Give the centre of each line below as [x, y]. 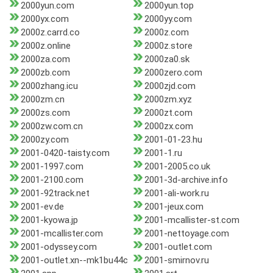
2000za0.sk [167, 59]
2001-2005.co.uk [177, 167]
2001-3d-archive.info [186, 180]
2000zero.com [173, 73]
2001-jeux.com [174, 207]
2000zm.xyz [168, 100]
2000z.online [46, 46]
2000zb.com [45, 73]
